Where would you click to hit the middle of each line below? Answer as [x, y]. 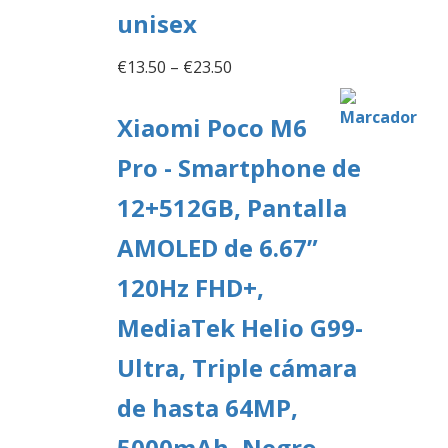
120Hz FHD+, [190, 287]
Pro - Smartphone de [239, 167]
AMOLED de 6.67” [217, 247]
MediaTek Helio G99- [240, 327]
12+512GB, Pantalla [232, 207]
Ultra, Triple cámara [237, 367]
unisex [157, 23]
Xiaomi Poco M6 [212, 127]
